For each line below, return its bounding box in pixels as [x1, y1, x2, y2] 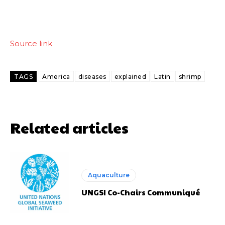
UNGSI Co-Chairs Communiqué [81, 186, 201, 197]
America [42, 72, 70, 80]
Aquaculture [88, 171, 130, 179]
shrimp [178, 72, 201, 80]
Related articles [10, 117, 129, 138]
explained [114, 72, 146, 80]
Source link [10, 38, 52, 48]
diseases [78, 72, 106, 80]
